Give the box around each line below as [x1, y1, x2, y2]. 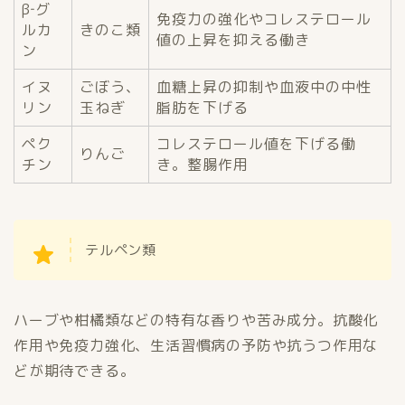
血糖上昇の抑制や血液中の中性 [156, 77, 372, 98]
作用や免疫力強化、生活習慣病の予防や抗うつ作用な [14, 335, 379, 356]
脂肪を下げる [156, 98, 249, 118]
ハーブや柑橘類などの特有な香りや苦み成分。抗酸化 [14, 310, 379, 331]
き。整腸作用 [156, 155, 249, 175]
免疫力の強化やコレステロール [156, 9, 372, 30]
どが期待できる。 [14, 361, 136, 381]
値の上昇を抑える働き [156, 30, 310, 51]
